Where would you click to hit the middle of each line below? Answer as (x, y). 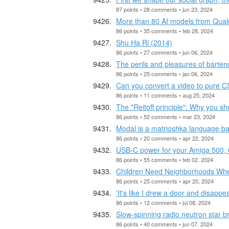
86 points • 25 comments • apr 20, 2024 (165, 181)
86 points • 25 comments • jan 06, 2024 (164, 73)
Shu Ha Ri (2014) (144, 42)
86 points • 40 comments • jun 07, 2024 (164, 224)
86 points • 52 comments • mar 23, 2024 (166, 116)
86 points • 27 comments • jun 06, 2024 (164, 52)
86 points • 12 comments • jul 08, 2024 (163, 202)
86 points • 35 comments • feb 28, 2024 (165, 30)
